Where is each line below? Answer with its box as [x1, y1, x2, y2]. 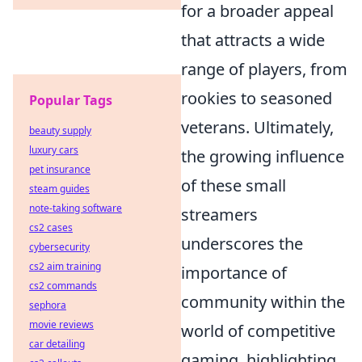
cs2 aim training [29, 259, 101, 273]
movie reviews [29, 318, 94, 331]
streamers [181, 204, 258, 225]
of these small [181, 175, 286, 196]
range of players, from [181, 58, 347, 80]
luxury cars [29, 143, 78, 157]
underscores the [181, 233, 303, 255]
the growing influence [181, 145, 344, 167]
